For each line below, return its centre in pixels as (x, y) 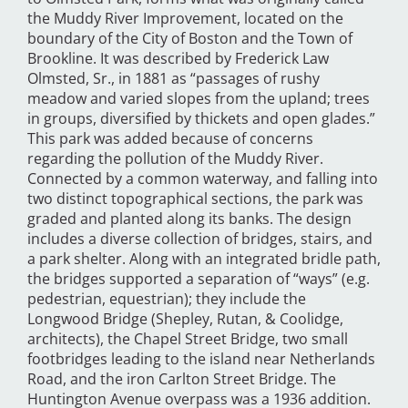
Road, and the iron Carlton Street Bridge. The (182, 379)
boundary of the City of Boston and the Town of (190, 39)
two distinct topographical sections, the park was (195, 199)
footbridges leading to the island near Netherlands (201, 359)
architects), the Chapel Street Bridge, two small (188, 339)
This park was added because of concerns (170, 139)
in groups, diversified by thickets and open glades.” (201, 119)
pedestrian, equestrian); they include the (167, 299)
